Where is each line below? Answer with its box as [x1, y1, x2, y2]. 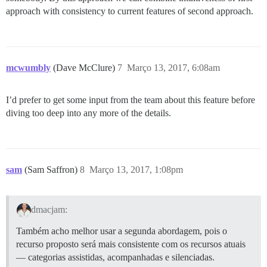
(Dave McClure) [53, 62, 117, 73]
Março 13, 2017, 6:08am [127, 62, 220, 73]
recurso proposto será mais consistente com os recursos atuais [16, 238, 246, 249]
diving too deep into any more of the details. [6, 107, 171, 118]
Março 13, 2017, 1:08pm [89, 164, 183, 175]
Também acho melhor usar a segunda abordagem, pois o [16, 225, 227, 236]
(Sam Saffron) [24, 164, 80, 175]
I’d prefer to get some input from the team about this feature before [6, 94, 255, 105]
